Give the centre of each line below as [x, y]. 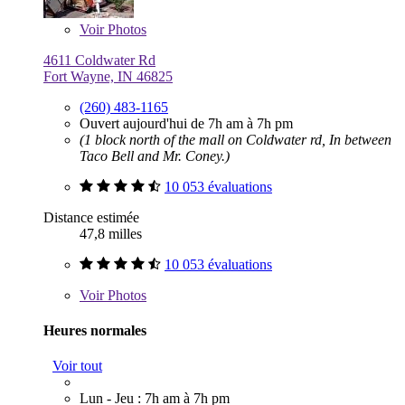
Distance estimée [91, 217]
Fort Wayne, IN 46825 [108, 76]
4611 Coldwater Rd [99, 60]
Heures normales [95, 330]
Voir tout [77, 366]
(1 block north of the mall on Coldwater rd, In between [235, 139]
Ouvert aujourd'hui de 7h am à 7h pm [186, 123]
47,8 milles [111, 233]
